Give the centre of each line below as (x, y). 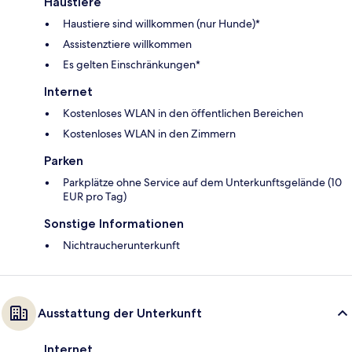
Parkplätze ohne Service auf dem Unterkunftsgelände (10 (202, 183)
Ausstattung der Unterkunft (120, 313)
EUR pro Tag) (95, 197)
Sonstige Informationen (114, 224)
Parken (64, 161)
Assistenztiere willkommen (127, 44)
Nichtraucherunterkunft (121, 246)
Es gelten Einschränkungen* (132, 65)
